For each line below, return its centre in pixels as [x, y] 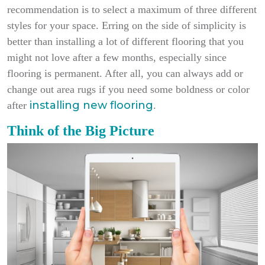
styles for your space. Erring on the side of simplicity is [127, 26]
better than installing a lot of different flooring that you [125, 42]
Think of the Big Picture [81, 131]
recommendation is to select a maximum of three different [132, 10]
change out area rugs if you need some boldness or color [128, 90]
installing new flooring [91, 106]
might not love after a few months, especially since [117, 58]
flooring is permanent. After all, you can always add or [125, 74]
